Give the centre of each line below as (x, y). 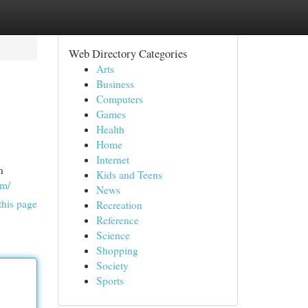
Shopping (117, 250)
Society (112, 265)
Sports (110, 280)
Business (115, 84)
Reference (117, 220)
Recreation (119, 205)
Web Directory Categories (128, 53)
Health (110, 129)
